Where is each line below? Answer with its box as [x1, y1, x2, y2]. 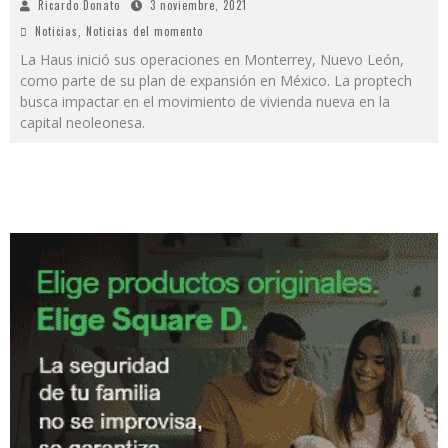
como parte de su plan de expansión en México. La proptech [20, 71, 412, 91]
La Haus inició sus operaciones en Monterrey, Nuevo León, [20, 50, 404, 70]
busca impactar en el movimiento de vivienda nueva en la [20, 92, 390, 112]
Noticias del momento [86, 23, 203, 40]
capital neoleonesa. [20, 113, 145, 133]
